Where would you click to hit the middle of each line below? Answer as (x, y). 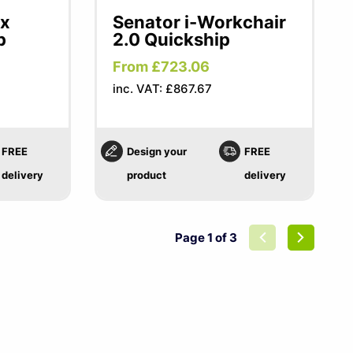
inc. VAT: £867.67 (163, 89)
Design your (156, 151)
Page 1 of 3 (206, 238)
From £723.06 (162, 67)
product (146, 175)
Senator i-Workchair (200, 22)
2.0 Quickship (172, 39)
